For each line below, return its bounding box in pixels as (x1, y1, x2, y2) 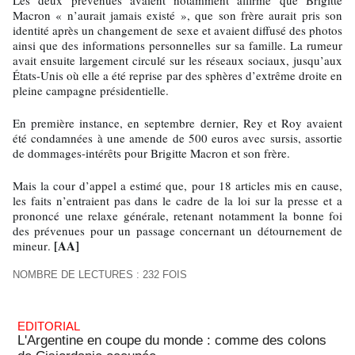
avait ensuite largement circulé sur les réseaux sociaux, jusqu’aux (13, 52, 342, 69)
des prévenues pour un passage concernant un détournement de (13, 223, 342, 239)
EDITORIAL (17, 319, 80, 333)
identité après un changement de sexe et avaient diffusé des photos (13, 22, 342, 39)
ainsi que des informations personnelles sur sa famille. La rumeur (13, 37, 342, 54)
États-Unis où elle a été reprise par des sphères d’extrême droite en (13, 67, 342, 84)
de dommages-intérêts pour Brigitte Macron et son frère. (13, 145, 290, 162)
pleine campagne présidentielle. (13, 82, 169, 99)
